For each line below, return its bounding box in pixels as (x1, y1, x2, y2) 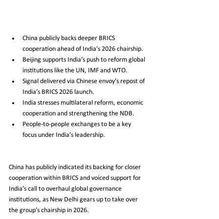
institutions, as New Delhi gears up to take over (9, 196, 139, 204)
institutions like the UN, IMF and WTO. (22, 67, 128, 75)
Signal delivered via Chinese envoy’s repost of (22, 78, 146, 86)
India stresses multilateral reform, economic (22, 99, 145, 107)
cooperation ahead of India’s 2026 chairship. (22, 45, 143, 53)
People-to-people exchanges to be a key (22, 121, 132, 129)
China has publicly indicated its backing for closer (9, 164, 142, 172)
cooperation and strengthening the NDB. (22, 110, 134, 118)
